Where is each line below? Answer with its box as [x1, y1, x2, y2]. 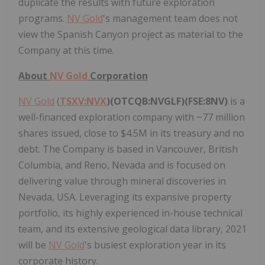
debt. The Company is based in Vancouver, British [18, 142, 238, 156]
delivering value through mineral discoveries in [18, 174, 226, 188]
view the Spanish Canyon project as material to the [18, 27, 243, 41]
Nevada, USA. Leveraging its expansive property [18, 190, 231, 203]
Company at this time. [18, 43, 114, 57]
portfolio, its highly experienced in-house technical [18, 206, 243, 219]
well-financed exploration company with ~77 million [18, 110, 245, 124]
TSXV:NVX [60, 94, 106, 108]
